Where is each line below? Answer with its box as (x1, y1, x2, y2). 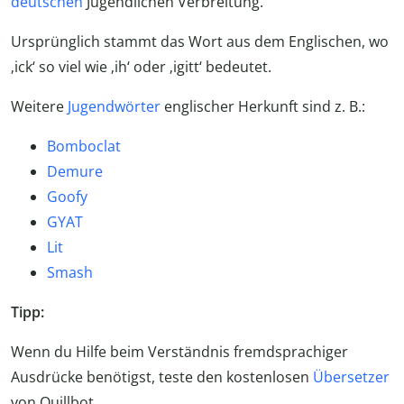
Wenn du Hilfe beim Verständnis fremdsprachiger (11, 342, 348, 363)
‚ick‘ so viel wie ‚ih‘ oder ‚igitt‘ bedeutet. (11, 57, 271, 78)
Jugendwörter (68, 96, 161, 117)
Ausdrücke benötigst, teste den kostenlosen (11, 367, 313, 388)
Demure (47, 161, 103, 182)
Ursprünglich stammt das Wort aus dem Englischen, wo (11, 32, 389, 52)
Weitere (11, 96, 68, 117)
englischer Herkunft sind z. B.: (161, 96, 365, 117)
